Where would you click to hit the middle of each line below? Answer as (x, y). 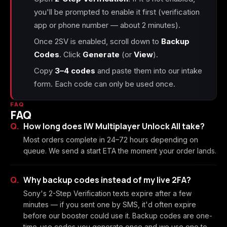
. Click (71, 54)
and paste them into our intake (149, 71)
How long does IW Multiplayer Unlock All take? (114, 126)
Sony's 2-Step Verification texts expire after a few (107, 193)
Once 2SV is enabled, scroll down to (98, 41)
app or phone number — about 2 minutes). (107, 25)
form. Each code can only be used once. (105, 84)
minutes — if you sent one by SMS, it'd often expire (110, 204)
